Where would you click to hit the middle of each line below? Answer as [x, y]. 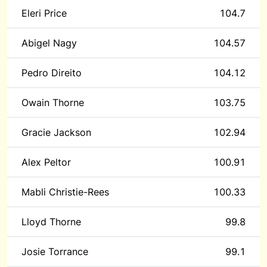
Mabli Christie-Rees [65, 192]
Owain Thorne [53, 103]
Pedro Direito [52, 73]
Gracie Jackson [56, 132]
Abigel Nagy [49, 43]
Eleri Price [44, 13]
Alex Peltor [46, 162]
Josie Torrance [55, 252]
